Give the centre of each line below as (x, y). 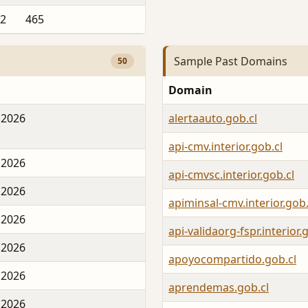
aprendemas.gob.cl (219, 288)
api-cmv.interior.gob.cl (225, 147)
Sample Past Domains (231, 61)
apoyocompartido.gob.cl (232, 260)
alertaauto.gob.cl (213, 119)
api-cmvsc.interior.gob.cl (231, 175)
